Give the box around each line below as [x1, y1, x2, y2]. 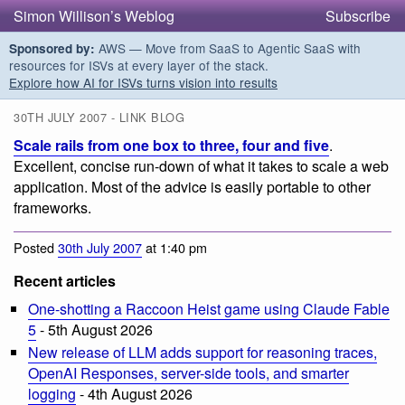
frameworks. [14, 197, 91, 219]
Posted [14, 237, 58, 257]
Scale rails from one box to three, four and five [14, 135, 329, 156]
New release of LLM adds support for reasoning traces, [28, 341, 377, 363]
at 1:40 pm [142, 237, 207, 257]
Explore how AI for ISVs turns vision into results [9, 73, 278, 91]
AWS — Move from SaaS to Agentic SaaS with [95, 39, 361, 57]
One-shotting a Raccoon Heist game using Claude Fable [28, 297, 390, 319]
